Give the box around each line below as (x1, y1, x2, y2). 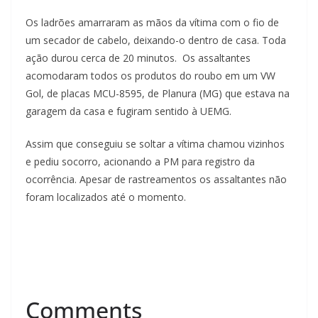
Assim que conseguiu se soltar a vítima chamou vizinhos (26, 137, 285, 151)
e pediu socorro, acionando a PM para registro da (26, 155, 255, 169)
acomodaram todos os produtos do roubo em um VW (26, 69, 275, 83)
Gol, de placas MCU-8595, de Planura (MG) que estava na (26, 87, 290, 101)
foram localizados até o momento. (26, 190, 186, 204)
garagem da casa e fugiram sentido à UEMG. (26, 104, 231, 119)
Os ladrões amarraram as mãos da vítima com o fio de (26, 16, 279, 30)
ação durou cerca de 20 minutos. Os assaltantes (26, 51, 251, 65)
